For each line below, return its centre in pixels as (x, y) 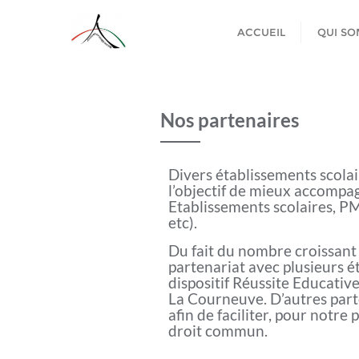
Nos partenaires (229, 120)
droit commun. (218, 331)
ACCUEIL (261, 32)
